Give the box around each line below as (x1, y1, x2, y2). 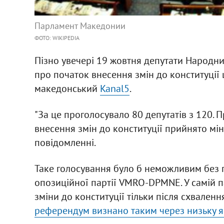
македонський (34, 81, 100, 95)
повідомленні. (34, 135, 96, 149)
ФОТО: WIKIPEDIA (34, 33, 79, 41)
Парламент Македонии (34, 19, 125, 31)
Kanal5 (99, 81, 129, 95)
